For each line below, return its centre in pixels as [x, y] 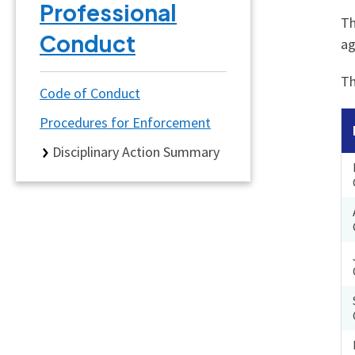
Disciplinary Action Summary [136, 152]
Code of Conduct [90, 94]
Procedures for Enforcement [125, 123]
